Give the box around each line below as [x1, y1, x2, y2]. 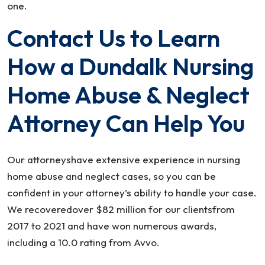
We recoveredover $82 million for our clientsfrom [7, 203, 235, 215]
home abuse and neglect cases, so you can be [7, 170, 216, 182]
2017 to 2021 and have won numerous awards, [7, 219, 216, 232]
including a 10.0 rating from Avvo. [7, 236, 160, 248]
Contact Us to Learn [7, 23, 220, 53]
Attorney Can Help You [7, 108, 245, 138]
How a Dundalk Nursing [7, 51, 254, 81]
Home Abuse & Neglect [7, 80, 250, 109]
